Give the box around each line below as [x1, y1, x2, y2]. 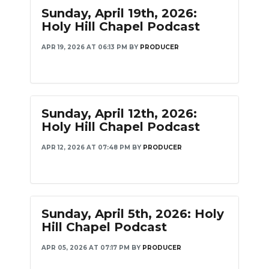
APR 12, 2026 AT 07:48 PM [41, 144, 130, 151]
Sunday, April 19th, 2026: [41, 6, 197, 20]
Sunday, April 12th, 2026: [41, 106, 197, 121]
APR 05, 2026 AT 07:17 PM [41, 244, 130, 252]
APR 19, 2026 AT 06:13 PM [41, 43, 127, 51]
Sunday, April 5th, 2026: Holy [41, 207, 224, 221]
